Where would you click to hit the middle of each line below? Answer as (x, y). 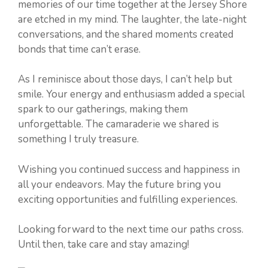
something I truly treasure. (78, 139)
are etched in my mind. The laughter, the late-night (132, 19)
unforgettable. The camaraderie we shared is (118, 124)
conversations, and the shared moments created (126, 34)
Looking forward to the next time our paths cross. (131, 229)
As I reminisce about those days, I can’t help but (125, 79)
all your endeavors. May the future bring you (119, 184)
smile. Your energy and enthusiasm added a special (131, 94)
